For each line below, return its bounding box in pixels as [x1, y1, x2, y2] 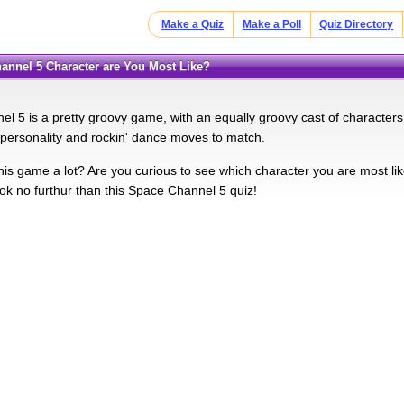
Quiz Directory [319, 18, 394, 31]
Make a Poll [242, 18, 301, 31]
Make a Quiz [161, 18, 225, 31]
